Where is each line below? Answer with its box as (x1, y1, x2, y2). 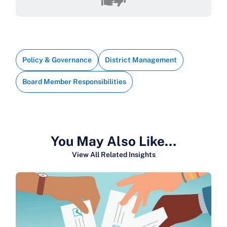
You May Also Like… (51, 133, 176, 149)
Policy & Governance (22, 56, 92, 64)
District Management (105, 56, 177, 64)
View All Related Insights (71, 150, 156, 159)
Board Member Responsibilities (22, 78, 126, 86)
